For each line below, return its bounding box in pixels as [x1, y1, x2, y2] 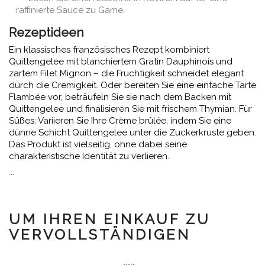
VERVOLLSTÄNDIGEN [9, 226, 190, 243]
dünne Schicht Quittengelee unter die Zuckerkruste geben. [9, 127, 256, 138]
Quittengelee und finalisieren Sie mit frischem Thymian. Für [9, 104, 252, 114]
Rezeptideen [9, 25, 84, 40]
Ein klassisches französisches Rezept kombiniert [9, 44, 209, 55]
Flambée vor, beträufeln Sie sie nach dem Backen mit [9, 92, 231, 102]
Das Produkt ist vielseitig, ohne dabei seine [9, 139, 187, 150]
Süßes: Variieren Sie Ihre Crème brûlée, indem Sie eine [9, 115, 231, 126]
